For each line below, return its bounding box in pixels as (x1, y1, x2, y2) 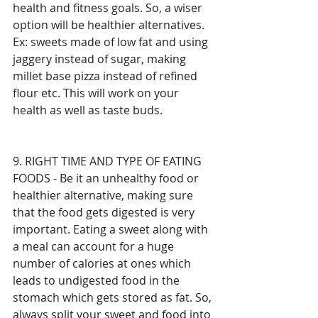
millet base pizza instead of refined (13, 67, 200, 84)
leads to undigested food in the (13, 272, 182, 288)
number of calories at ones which (13, 255, 194, 271)
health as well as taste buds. (13, 102, 163, 118)
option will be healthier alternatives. (13, 16, 207, 33)
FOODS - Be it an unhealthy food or (13, 170, 202, 186)
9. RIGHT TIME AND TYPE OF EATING (13, 153, 204, 169)
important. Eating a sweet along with (13, 221, 211, 237)
